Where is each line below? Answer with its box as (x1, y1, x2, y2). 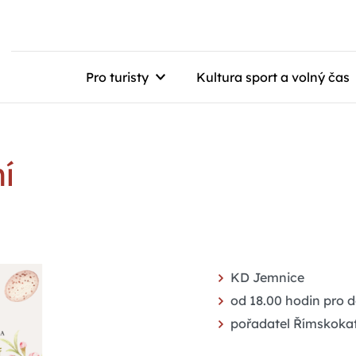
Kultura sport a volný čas (196, 69, 350, 85)
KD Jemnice (230, 269, 304, 286)
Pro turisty (86, 69, 149, 85)
